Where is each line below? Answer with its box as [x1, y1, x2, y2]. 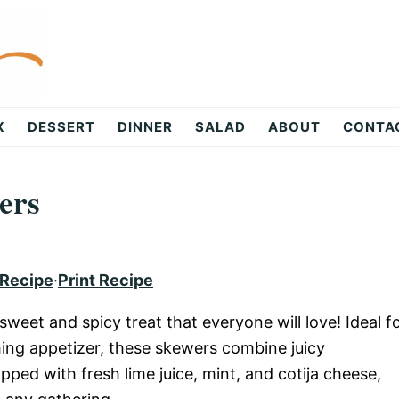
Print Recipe [58, 271, 153, 289]
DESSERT [28, 118, 95, 135]
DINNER [118, 118, 173, 135]
